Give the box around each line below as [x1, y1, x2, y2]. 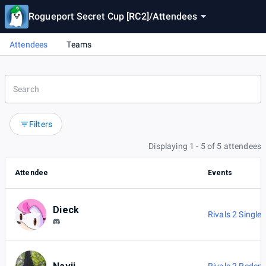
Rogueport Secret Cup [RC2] [28, 11, 149, 22]
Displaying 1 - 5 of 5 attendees [148, 141, 261, 151]
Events [208, 169, 232, 178]
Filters [29, 119, 53, 129]
